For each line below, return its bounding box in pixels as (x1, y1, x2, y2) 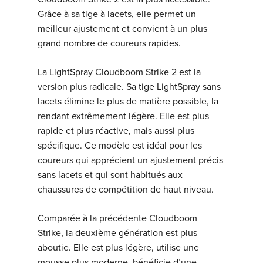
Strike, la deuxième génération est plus (38, 227, 198, 240)
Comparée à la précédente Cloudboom (38, 213, 198, 225)
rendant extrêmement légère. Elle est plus (38, 110, 210, 123)
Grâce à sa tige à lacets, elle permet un (38, 8, 197, 21)
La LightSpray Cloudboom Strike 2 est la (38, 66, 201, 79)
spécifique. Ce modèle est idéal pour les (38, 140, 203, 152)
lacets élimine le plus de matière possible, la (38, 96, 219, 108)
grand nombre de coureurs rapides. (38, 38, 181, 50)
